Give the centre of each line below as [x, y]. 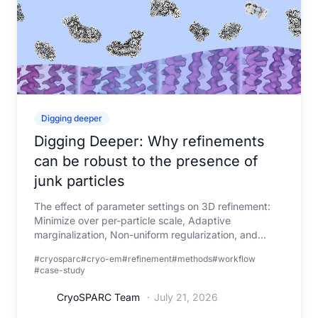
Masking [54, 249]
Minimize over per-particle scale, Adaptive [132, 220]
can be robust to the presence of [146, 161]
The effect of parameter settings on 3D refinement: [152, 206]
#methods [192, 259]
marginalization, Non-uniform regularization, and [146, 235]
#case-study [60, 270]
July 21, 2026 [186, 297]
